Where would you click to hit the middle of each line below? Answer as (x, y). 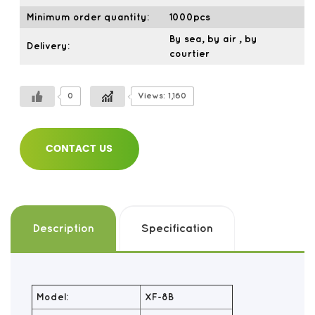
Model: (52, 297)
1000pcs (189, 17)
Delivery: (48, 46)
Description (63, 229)
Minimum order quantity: (88, 17)
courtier (189, 54)
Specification (177, 229)
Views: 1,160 (162, 96)
